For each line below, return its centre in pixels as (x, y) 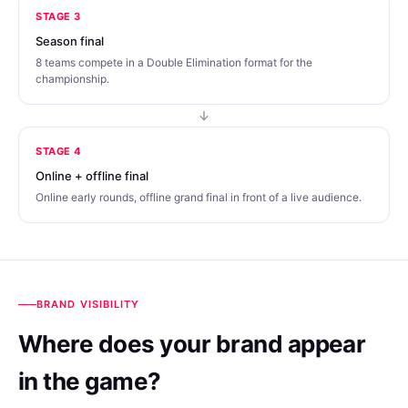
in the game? (90, 381)
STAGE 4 (58, 151)
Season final (70, 41)
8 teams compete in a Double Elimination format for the (174, 62)
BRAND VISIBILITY (88, 304)
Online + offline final (92, 175)
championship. (72, 78)
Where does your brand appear (192, 343)
